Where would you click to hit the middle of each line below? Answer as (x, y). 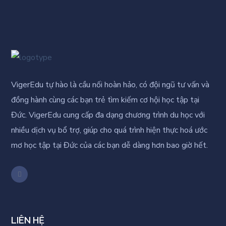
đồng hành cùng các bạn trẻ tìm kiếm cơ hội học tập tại (105, 100)
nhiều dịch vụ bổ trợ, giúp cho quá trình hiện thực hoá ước (109, 130)
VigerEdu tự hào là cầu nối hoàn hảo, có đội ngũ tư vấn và (110, 84)
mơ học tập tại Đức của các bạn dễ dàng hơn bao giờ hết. (110, 145)
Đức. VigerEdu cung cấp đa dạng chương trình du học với (108, 115)
